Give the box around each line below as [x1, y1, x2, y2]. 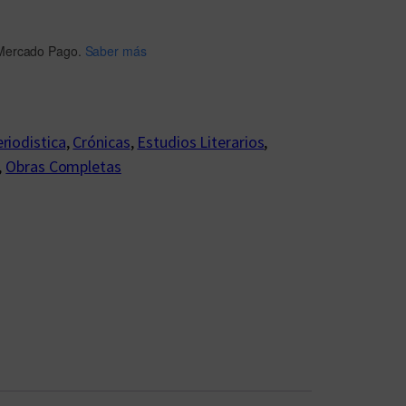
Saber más [84, 41, 147, 60]
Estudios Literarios [137, 130, 265, 152]
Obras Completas [5, 155, 121, 177]
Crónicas [72, 130, 130, 152]
